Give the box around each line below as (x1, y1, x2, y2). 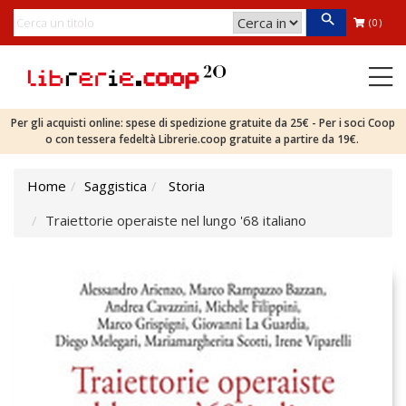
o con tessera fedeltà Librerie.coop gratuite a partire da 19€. (44, 131, 362, 147)
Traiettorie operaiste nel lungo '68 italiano (45, 211, 306, 229)
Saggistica (84, 177, 147, 195)
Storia (169, 177, 205, 195)
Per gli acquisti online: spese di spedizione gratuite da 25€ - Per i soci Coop (11, 115, 395, 130)
